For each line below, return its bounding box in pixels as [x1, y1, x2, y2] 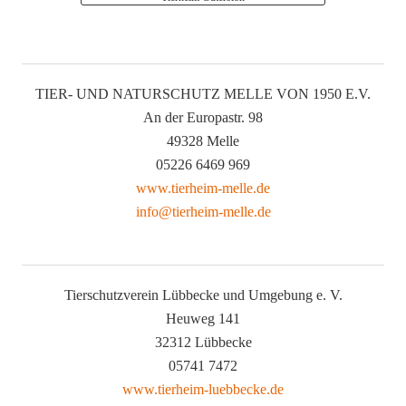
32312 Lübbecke [154, 333, 252, 350]
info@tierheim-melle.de [135, 203, 271, 219]
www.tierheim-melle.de [136, 179, 270, 196]
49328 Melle [167, 132, 239, 149]
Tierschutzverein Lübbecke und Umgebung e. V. [63, 286, 343, 303]
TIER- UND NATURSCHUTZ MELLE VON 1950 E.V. [35, 85, 371, 101]
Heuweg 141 [166, 310, 240, 326]
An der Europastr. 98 [143, 109, 263, 125]
